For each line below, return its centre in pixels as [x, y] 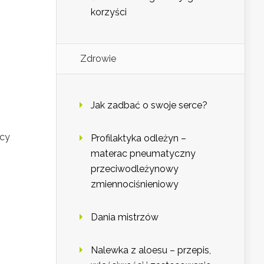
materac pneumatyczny [143, 154]
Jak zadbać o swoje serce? [149, 105]
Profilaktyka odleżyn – [138, 138]
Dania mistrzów [125, 217]
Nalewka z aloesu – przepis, [151, 250]
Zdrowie [98, 59]
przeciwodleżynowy [135, 169]
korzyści [109, 12]
